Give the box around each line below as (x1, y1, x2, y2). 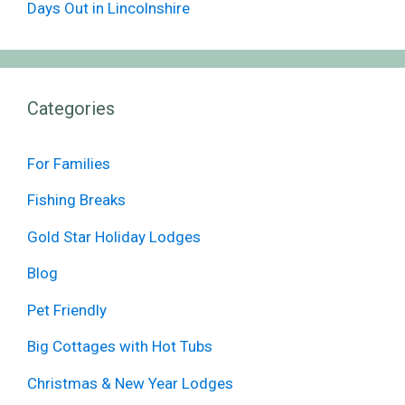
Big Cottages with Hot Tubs (27, 337, 212, 356)
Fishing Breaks (27, 191, 126, 210)
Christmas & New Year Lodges (27, 373, 233, 392)
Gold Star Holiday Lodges (27, 227, 201, 246)
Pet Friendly (27, 300, 107, 319)
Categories (27, 97, 115, 119)
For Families (27, 154, 110, 173)
